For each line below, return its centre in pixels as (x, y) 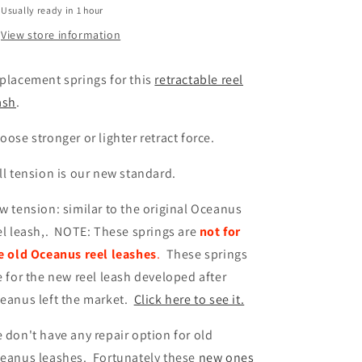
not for (220, 232)
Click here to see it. (189, 299)
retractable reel (199, 80)
